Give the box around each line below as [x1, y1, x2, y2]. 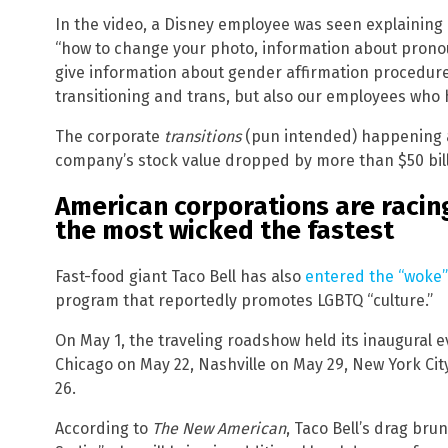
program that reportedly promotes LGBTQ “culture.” [55, 290, 433, 310]
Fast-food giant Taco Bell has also [55, 266, 305, 286]
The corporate [55, 127, 164, 147]
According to [55, 418, 152, 438]
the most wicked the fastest [55, 215, 394, 247]
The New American [152, 418, 286, 438]
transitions [164, 127, 241, 147]
